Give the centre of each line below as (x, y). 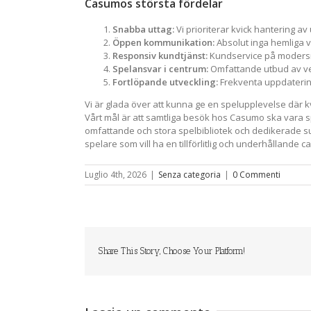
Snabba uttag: (143, 29)
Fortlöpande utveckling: (165, 82)
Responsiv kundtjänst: (160, 55)
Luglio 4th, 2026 (116, 174)
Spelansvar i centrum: (160, 68)
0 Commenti (257, 174)
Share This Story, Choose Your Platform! (172, 251)
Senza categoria (190, 174)
